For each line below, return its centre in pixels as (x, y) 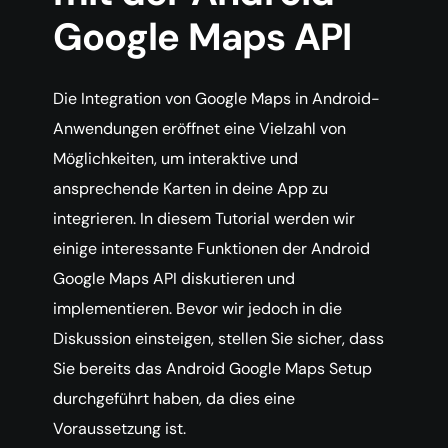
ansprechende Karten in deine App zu (190, 189)
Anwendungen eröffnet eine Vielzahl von (199, 129)
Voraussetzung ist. (119, 429)
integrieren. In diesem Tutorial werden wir (204, 219)
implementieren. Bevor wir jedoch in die (197, 309)
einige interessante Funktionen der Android (211, 249)
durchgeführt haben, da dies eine (174, 399)
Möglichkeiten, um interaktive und (175, 159)
